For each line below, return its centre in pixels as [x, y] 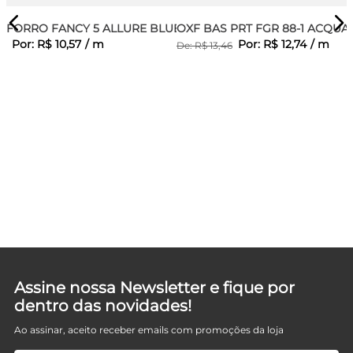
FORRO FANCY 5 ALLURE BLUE [93, 28]
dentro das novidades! [103, 305]
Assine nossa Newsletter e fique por [154, 287]
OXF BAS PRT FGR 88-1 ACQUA [263, 28]
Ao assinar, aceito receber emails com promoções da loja [149, 329]
